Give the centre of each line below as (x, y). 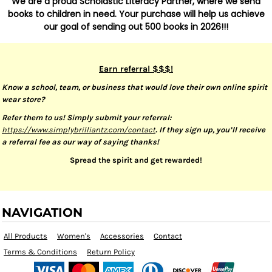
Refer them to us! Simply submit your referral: (87, 117)
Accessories (122, 236)
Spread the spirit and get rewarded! (136, 160)
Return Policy (111, 252)
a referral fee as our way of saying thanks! (80, 142)
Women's (74, 236)
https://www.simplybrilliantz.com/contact (79, 130)
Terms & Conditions (40, 252)
